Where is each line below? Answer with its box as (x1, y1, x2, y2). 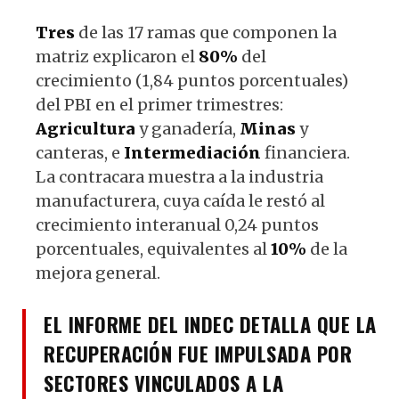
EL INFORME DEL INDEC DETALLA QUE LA (44, 308, 377, 338)
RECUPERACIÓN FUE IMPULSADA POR (44, 338, 352, 368)
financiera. (261, 142, 350, 163)
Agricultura (36, 118, 135, 139)
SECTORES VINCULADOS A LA (44, 367, 283, 397)
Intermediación (124, 142, 261, 163)
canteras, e (36, 142, 124, 163)
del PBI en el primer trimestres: (36, 94, 283, 115)
